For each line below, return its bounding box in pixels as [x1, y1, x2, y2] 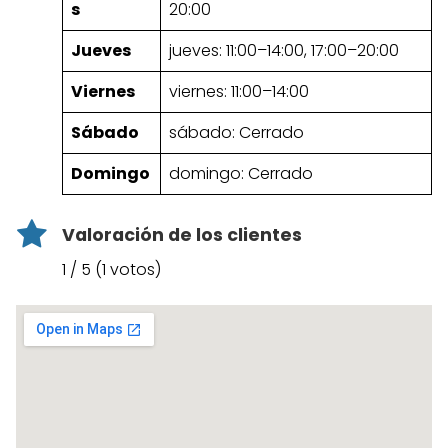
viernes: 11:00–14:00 [169, 79, 309, 103]
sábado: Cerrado [169, 120, 304, 144]
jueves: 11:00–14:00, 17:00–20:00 [169, 38, 399, 62]
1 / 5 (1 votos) [62, 258, 161, 282]
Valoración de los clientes [62, 222, 302, 247]
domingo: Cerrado [169, 161, 313, 185]
